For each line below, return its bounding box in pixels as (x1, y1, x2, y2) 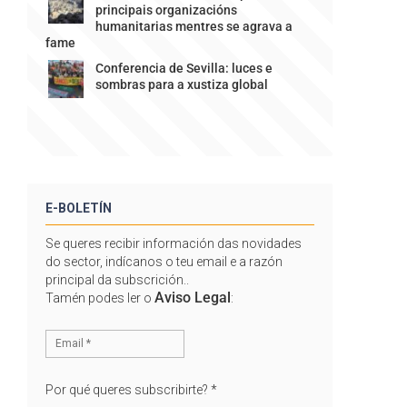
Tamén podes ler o (45, 290, 154, 305)
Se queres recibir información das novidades (45, 235, 302, 251)
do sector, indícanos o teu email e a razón (45, 253, 283, 269)
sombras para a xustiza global (94, 76, 268, 92)
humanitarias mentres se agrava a (94, 18, 293, 34)
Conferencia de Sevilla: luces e (94, 60, 273, 75)
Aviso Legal (154, 288, 231, 306)
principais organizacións (94, 2, 237, 17)
